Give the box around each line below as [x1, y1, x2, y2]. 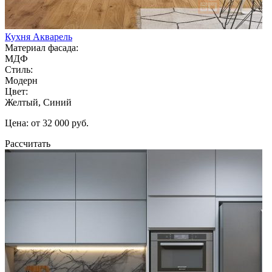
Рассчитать [5, 138, 50, 149]
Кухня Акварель [5, 31, 72, 42]
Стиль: [5, 64, 33, 75]
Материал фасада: [5, 42, 78, 53]
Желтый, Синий [5, 97, 72, 107]
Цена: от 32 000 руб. [5, 117, 89, 128]
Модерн [5, 75, 38, 86]
